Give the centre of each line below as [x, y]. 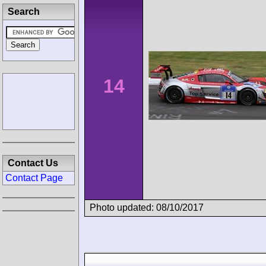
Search [24, 12]
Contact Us [33, 163]
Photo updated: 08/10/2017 [147, 207]
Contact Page [34, 178]
